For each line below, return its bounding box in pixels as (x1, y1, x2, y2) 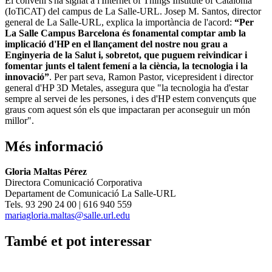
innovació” (5, 71, 49, 82)
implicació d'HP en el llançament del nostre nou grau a (5, 38, 228, 49)
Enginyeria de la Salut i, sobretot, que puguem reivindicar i (5, 49, 247, 60)
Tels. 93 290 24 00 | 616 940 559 (5, 199, 132, 210)
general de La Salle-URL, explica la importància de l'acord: (5, 16, 234, 27)
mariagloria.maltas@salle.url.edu (5, 210, 130, 221)
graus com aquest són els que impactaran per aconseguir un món (5, 104, 250, 115)
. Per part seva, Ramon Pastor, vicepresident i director (49, 71, 253, 82)
